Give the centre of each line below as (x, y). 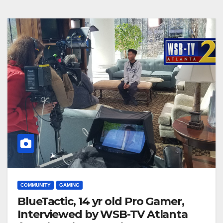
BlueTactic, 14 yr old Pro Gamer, (101, 201)
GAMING (69, 185)
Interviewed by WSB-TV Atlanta (103, 214)
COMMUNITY (36, 185)
